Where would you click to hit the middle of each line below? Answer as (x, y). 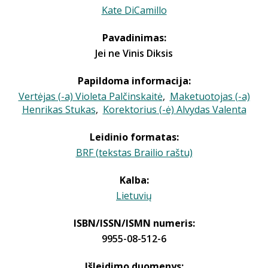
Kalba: (134, 180)
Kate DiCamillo (134, 10)
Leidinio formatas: (134, 137)
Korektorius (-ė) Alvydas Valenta (174, 109)
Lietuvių (134, 196)
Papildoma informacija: (134, 81)
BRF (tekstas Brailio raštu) (134, 153)
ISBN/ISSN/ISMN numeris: (134, 223)
